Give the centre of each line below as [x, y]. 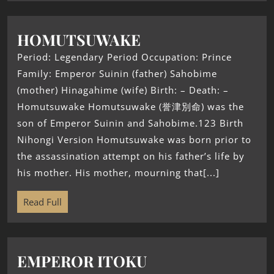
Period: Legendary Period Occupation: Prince [124, 57]
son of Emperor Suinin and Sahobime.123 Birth [130, 123]
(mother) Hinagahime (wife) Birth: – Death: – [123, 90]
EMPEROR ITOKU [82, 261]
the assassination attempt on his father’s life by [131, 156]
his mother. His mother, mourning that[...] [118, 173]
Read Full [43, 202]
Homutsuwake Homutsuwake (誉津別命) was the [131, 107]
